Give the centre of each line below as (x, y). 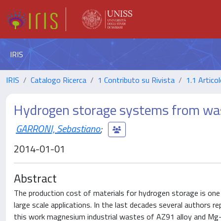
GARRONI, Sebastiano (58, 128)
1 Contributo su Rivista (136, 80)
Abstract (35, 178)
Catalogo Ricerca (58, 80)
